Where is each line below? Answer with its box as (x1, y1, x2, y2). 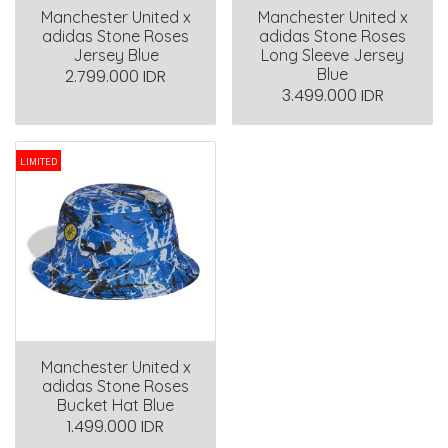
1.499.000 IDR (67, 415, 164, 438)
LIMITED (20, 154, 57, 167)
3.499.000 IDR (281, 84, 384, 107)
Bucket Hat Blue (57, 395, 174, 415)
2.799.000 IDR (65, 65, 166, 88)
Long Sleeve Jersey (261, 45, 404, 65)
